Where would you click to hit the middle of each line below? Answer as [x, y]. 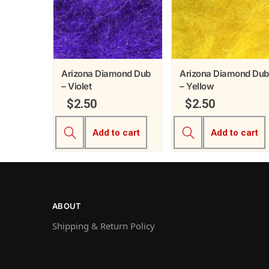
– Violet [76, 86]
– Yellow [197, 86]
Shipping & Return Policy [104, 226]
